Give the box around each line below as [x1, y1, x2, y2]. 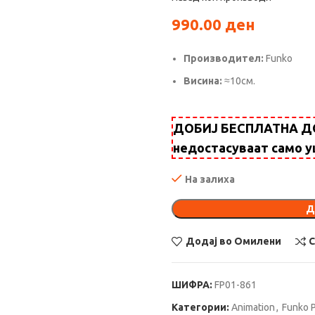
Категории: [172, 302, 229, 313]
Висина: [184, 75, 222, 86]
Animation [231, 302, 275, 313]
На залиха [185, 174, 235, 185]
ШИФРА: [172, 279, 214, 290]
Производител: [184, 53, 264, 64]
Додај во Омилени [185, 236, 281, 247]
